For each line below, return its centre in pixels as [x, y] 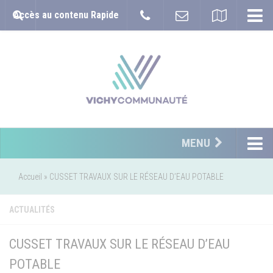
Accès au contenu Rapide [66, 15]
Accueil [30, 177]
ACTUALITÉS [32, 210]
